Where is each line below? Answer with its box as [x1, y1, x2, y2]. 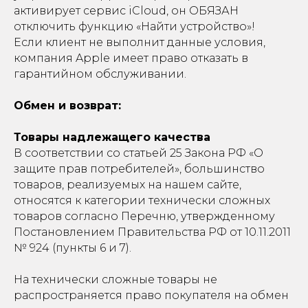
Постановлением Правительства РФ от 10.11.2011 [14, 225, 291, 239]
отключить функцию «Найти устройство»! [14, 20, 255, 33]
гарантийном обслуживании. [14, 67, 186, 80]
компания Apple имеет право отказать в [14, 52, 248, 65]
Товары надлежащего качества [14, 131, 210, 144]
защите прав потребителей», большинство [14, 162, 265, 175]
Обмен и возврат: [14, 99, 121, 112]
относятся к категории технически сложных [14, 194, 270, 207]
